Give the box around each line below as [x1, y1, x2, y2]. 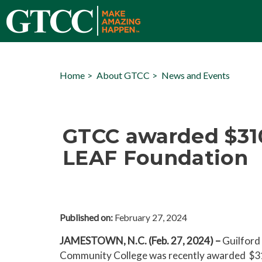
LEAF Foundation [63, 146, 249, 170]
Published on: [60, 212, 113, 223]
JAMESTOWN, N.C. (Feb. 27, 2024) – [60, 235, 220, 247]
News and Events [161, 70, 230, 81]
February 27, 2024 [113, 212, 187, 223]
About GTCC [96, 70, 150, 81]
